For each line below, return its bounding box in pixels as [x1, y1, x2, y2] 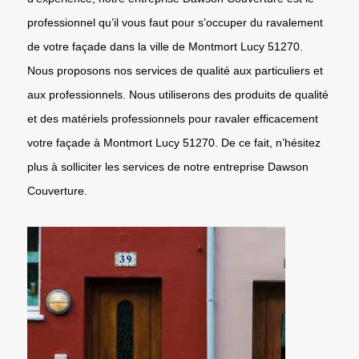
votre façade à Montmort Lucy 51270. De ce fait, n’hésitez [27, 135, 321, 149]
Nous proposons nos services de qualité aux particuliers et [27, 63, 323, 77]
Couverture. [27, 184, 87, 197]
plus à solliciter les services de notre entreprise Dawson [27, 159, 309, 173]
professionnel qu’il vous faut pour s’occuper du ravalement [27, 15, 323, 29]
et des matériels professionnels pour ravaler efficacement [27, 111, 318, 125]
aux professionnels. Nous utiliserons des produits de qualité [27, 87, 329, 101]
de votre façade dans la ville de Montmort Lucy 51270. [27, 39, 303, 53]
